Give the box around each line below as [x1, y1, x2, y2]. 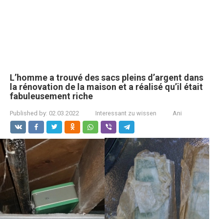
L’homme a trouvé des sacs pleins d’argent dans [10, 72, 203, 83]
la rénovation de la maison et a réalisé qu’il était [10, 82, 203, 92]
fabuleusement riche [10, 91, 93, 101]
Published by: [10, 109, 47, 117]
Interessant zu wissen [95, 109, 156, 117]
